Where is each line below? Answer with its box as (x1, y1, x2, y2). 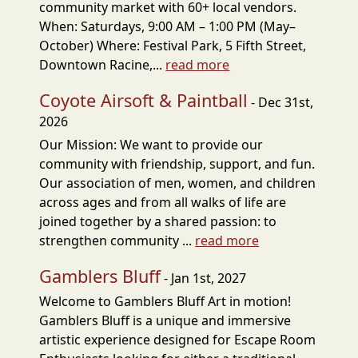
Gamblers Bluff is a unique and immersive (39, 312, 292, 329)
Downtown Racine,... (39, 56, 166, 74)
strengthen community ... (39, 232, 196, 249)
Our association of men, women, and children (39, 174, 316, 192)
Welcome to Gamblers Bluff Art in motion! (39, 292, 292, 310)
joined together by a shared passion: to (39, 213, 277, 230)
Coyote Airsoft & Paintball (39, 89, 249, 112)
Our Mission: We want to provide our (39, 136, 264, 153)
